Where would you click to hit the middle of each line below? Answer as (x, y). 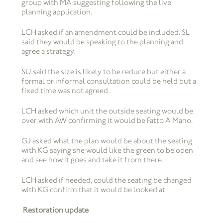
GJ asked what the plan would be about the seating (107, 141)
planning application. (56, 12)
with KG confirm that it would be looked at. (94, 190)
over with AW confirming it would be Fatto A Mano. (107, 120)
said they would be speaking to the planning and (102, 42)
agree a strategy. (48, 51)
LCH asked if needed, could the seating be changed (106, 180)
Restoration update (56, 210)
